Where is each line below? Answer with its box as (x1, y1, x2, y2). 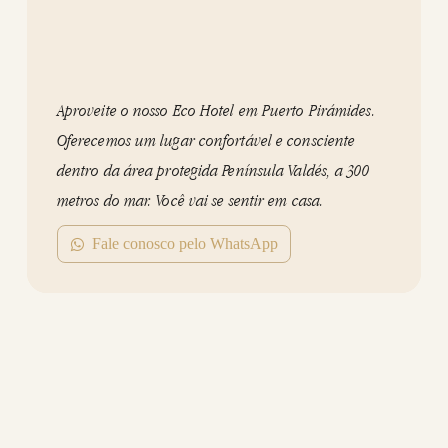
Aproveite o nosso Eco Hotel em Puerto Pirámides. (56, 98, 376, 121)
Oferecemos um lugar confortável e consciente (56, 128, 356, 151)
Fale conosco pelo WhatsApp (92, 234, 279, 252)
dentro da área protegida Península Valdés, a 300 (56, 158, 369, 181)
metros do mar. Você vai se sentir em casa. (56, 188, 325, 211)
